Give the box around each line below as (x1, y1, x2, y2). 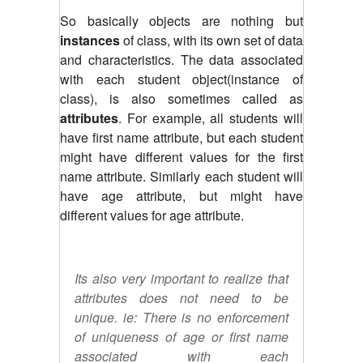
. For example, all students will (118, 108, 303, 127)
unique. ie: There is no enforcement (75, 307, 288, 327)
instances (60, 30, 120, 49)
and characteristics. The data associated (60, 49, 303, 69)
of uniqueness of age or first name (75, 327, 288, 346)
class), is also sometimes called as (60, 88, 303, 108)
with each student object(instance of (60, 69, 303, 88)
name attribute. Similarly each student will (60, 166, 303, 186)
